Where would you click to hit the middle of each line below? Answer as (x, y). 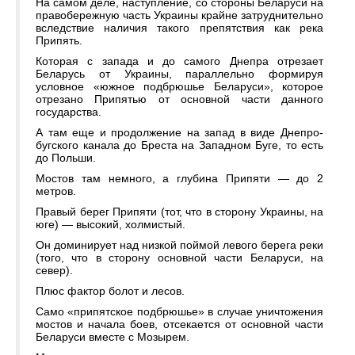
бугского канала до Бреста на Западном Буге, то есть (179, 145)
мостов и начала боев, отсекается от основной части (179, 324)
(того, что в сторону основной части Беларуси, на (179, 258)
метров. (56, 191)
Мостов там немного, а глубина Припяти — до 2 (179, 179)
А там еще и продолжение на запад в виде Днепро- (179, 133)
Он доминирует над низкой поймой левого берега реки (179, 245)
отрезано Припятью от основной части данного (179, 99)
